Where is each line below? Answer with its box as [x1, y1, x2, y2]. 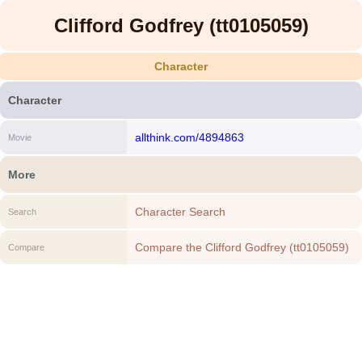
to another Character [134, 259, 242, 271]
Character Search [134, 205, 225, 218]
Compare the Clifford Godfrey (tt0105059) [134, 241, 349, 254]
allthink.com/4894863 [134, 131, 244, 144]
